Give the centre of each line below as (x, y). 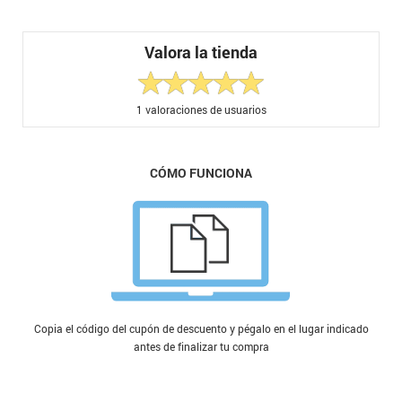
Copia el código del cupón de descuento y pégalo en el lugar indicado (201, 328)
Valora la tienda (201, 52)
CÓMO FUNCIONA (201, 172)
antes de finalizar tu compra (201, 346)
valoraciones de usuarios (204, 109)
